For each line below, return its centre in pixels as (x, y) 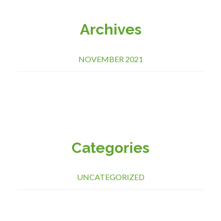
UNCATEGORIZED (110, 177)
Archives (110, 29)
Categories (110, 147)
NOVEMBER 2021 (110, 59)
